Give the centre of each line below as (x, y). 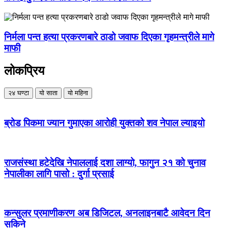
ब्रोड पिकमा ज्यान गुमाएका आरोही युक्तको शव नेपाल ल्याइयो (104, 123)
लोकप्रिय (24, 70)
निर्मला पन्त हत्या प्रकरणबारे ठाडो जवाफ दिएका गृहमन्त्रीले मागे (109, 37)
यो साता (48, 93)
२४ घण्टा (19, 93)
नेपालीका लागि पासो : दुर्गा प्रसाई (59, 174)
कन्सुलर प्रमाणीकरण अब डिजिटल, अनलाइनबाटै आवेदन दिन (107, 213)
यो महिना (78, 93)
